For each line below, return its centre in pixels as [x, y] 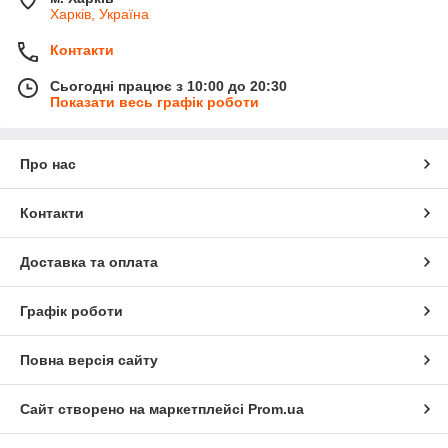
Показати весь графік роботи [154, 101]
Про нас [48, 163]
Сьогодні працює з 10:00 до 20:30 [168, 85]
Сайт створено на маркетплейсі [134, 408]
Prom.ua [276, 408]
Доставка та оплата [89, 261]
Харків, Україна [99, 13]
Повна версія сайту [89, 359]
